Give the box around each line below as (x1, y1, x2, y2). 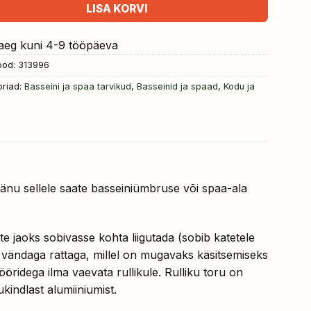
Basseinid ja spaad (136, 81, 218, 92)
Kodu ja (223, 81, 255, 92)
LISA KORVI (86, 2, 149, 16)
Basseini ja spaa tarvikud (24, 81, 131, 92)
